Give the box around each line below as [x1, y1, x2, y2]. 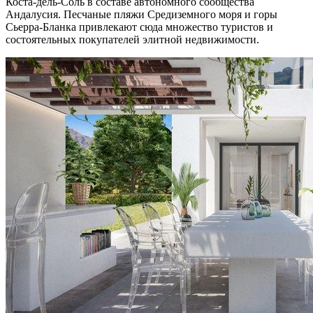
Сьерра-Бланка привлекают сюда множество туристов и [6, 21, 273, 34]
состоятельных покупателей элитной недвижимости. [6, 34, 259, 46]
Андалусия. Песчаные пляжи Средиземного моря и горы [6, 8, 277, 21]
